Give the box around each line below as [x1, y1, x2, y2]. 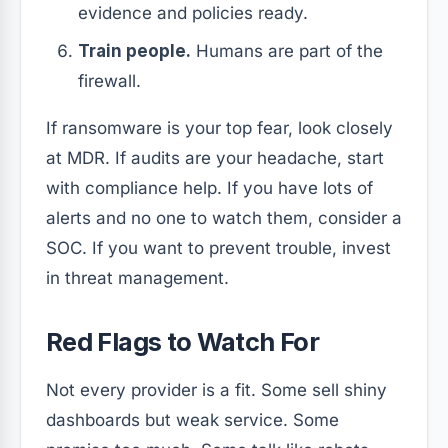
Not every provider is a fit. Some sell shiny [46, 379, 387, 400]
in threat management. [46, 267, 229, 288]
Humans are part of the [191, 40, 383, 61]
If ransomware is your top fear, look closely [46, 117, 393, 138]
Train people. [78, 40, 191, 61]
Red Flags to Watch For [46, 325, 319, 357]
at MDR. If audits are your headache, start [46, 147, 384, 168]
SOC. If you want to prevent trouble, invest [46, 237, 391, 258]
